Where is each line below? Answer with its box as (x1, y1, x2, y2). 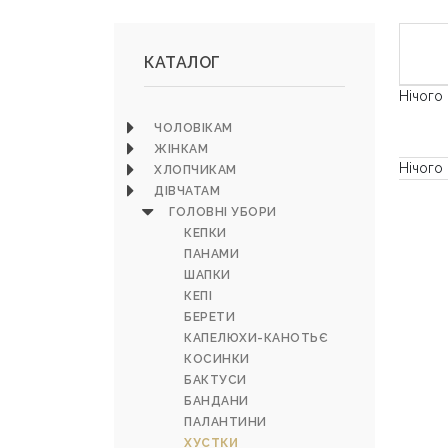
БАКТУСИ (184, 373, 247, 387)
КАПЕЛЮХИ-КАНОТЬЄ (184, 331, 328, 345)
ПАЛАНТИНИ (184, 415, 267, 429)
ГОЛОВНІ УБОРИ (169, 205, 277, 219)
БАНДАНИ (184, 394, 249, 408)
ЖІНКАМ (154, 142, 208, 156)
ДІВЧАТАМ (154, 184, 220, 198)
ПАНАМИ (184, 247, 239, 261)
